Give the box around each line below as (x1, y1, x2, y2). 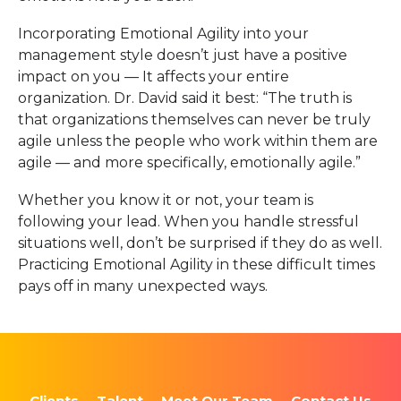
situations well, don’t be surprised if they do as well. (18, 235, 382, 252)
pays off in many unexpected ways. (18, 277, 268, 294)
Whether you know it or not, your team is (18, 192, 313, 209)
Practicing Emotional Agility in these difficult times (18, 256, 375, 273)
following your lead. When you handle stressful (18, 213, 359, 230)
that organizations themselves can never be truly (18, 111, 371, 128)
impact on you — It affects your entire (18, 68, 289, 85)
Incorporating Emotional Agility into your (18, 25, 309, 42)
